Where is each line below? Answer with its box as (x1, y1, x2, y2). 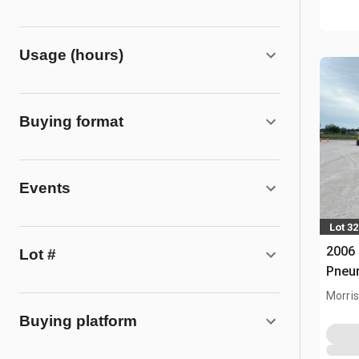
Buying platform (19, 313, 137, 329)
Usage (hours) (19, 46, 123, 63)
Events (19, 179, 71, 196)
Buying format (19, 113, 123, 130)
